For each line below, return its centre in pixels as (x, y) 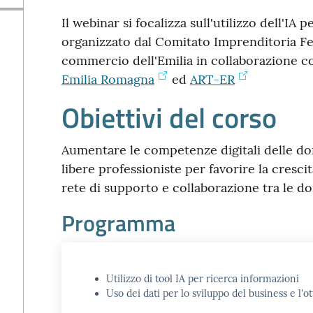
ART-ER (212, 79)
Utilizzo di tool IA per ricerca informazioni (202, 279)
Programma (118, 223)
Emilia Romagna (108, 79)
